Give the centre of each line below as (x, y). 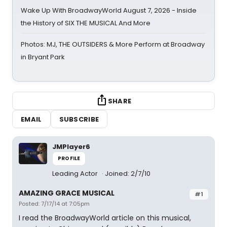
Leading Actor (76, 174)
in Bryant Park (43, 57)
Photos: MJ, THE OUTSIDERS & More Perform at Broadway (113, 44)
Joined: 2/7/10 (128, 174)
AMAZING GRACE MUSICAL (67, 193)
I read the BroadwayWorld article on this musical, (105, 218)
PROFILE (69, 158)
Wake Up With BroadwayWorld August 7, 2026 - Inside (109, 10)
